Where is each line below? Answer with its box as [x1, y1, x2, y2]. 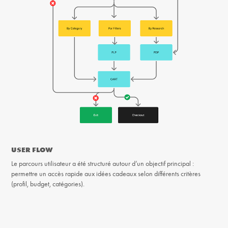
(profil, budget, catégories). [11, 180, 85, 189]
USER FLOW [11, 145, 53, 155]
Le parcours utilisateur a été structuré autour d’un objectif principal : [11, 159, 194, 168]
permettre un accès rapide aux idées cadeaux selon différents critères [11, 169, 201, 179]
